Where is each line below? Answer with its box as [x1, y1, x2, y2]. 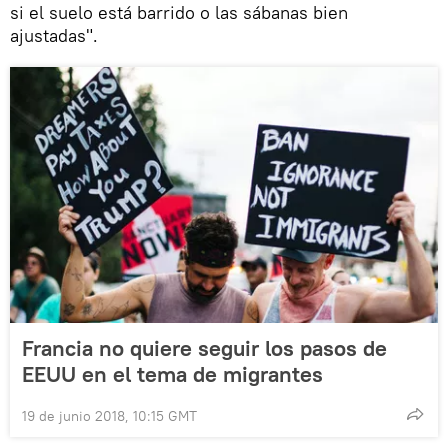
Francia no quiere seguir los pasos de [22, 334, 387, 363]
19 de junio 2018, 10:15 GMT [22, 407, 197, 426]
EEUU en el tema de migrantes [22, 360, 323, 389]
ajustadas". [10, 24, 98, 48]
